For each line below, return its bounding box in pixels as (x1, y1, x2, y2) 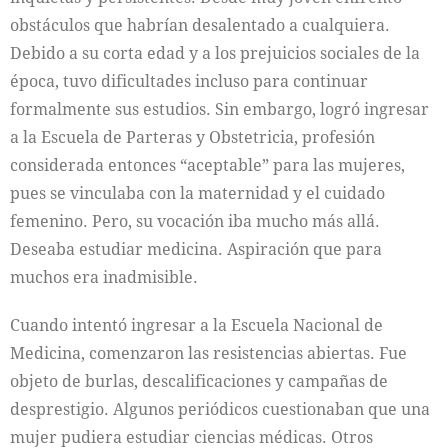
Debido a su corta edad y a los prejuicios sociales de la (10, 41, 420, 64)
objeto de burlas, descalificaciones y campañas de (10, 369, 388, 392)
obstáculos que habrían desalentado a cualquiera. (10, 13, 390, 36)
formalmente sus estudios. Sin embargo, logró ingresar (10, 97, 429, 120)
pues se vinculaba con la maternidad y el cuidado (10, 181, 385, 204)
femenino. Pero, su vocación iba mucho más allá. (10, 209, 380, 232)
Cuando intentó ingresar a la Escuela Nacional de (10, 313, 383, 336)
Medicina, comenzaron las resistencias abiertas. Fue (10, 341, 407, 364)
